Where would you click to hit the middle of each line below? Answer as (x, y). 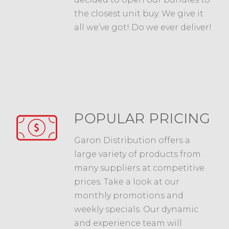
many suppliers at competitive (139, 168)
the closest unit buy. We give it (139, 13)
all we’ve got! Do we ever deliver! (143, 27)
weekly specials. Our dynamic (136, 209)
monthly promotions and (129, 195)
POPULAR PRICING (142, 118)
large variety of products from (138, 154)
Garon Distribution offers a (132, 140)
